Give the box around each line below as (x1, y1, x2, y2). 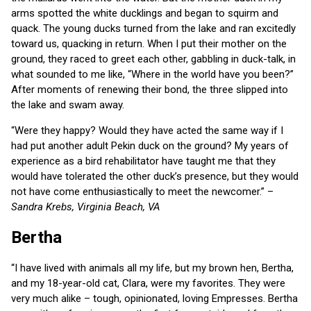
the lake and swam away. (11, 99, 124, 112)
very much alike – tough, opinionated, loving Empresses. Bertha (11, 292, 298, 305)
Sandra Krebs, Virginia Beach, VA (11, 201, 160, 214)
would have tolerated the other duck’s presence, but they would (11, 170, 299, 183)
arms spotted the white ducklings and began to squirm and (11, 7, 278, 20)
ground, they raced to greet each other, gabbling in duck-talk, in (11, 53, 296, 66)
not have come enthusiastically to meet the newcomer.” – (11, 185, 274, 199)
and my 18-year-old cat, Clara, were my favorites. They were (11, 277, 285, 290)
